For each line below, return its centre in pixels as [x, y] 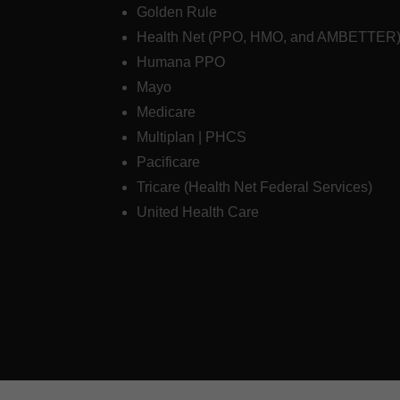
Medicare [166, 112]
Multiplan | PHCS [191, 137]
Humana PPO [180, 62]
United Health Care [197, 212]
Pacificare [168, 162]
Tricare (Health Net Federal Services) [256, 187]
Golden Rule [176, 12]
